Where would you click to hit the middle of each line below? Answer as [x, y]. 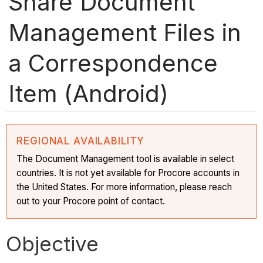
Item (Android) [88, 93]
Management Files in [125, 32]
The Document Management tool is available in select [126, 159]
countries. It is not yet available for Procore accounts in [128, 173]
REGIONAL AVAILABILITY [81, 141]
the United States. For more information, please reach [124, 187]
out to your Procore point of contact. [91, 201]
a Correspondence [113, 63]
